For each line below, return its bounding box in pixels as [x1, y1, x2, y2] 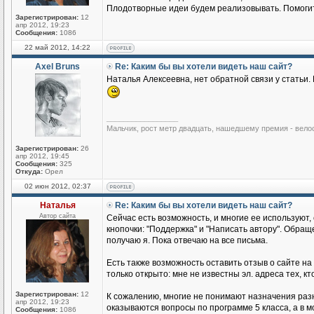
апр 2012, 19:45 [15, 152, 69, 160]
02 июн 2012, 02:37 [24, 182, 91, 190]
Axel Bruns [35, 62, 80, 71]
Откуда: [15, 168, 43, 175]
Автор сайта [39, 212, 76, 219]
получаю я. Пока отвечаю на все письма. [107, 235, 268, 245]
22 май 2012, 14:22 [25, 43, 90, 51]
